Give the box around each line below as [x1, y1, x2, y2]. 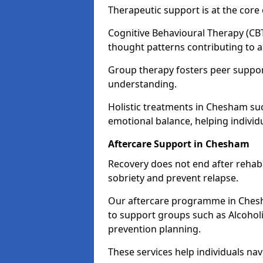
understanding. [108, 77, 177, 90]
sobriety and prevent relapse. [108, 171, 238, 184]
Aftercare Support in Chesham [108, 137, 249, 150]
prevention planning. [108, 222, 201, 235]
